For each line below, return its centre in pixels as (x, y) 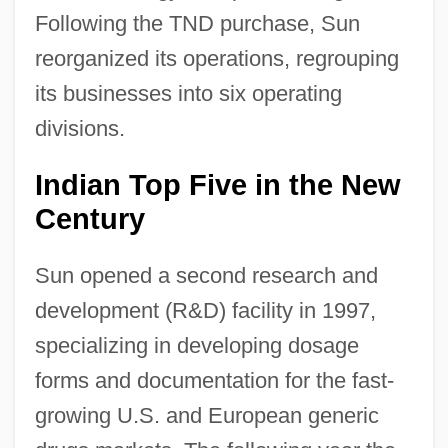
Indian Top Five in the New (217, 184)
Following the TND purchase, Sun (197, 23)
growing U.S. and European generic (206, 415)
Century (89, 218)
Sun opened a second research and (206, 275)
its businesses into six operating (188, 93)
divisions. (79, 128)
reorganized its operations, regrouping (216, 58)
